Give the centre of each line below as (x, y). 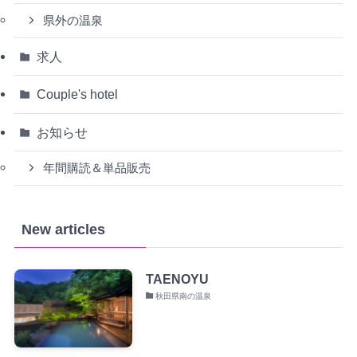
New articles (63, 229)
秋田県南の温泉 (184, 296)
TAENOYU (177, 279)
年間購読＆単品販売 (97, 168)
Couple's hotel (78, 94)
